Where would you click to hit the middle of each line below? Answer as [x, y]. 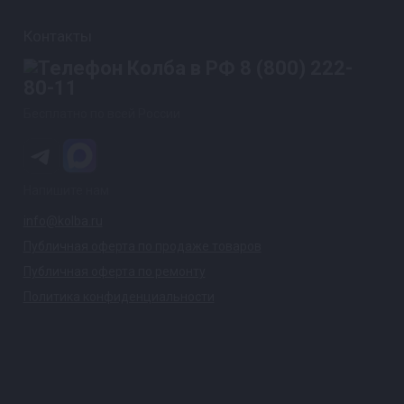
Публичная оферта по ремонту [114, 272]
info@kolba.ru [63, 221]
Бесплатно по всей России [101, 114]
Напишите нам [66, 191]
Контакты [57, 37]
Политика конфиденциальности [119, 297]
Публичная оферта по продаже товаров [142, 247]
